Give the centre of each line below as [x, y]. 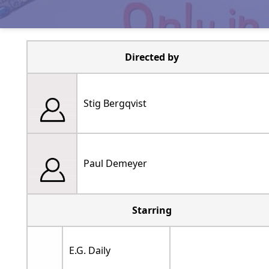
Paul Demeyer [115, 163]
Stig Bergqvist [115, 103]
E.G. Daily [89, 250]
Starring [152, 210]
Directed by [152, 57]
